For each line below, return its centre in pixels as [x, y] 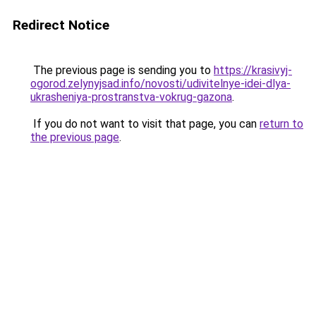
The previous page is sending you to [122, 70]
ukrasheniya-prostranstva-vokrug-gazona [131, 97]
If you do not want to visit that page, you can [145, 124]
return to [281, 124]
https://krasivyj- [253, 70]
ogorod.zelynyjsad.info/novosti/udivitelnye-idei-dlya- [160, 84]
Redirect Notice [61, 25]
